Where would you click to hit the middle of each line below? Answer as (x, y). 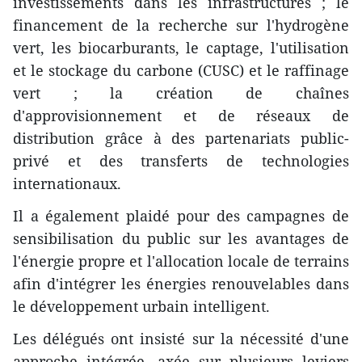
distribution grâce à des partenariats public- (181, 138)
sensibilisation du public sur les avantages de (181, 238)
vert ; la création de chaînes (181, 93)
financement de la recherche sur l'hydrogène (181, 25)
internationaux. (67, 183)
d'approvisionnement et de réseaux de (181, 115)
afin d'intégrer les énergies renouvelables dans (181, 283)
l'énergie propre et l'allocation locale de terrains (181, 261)
